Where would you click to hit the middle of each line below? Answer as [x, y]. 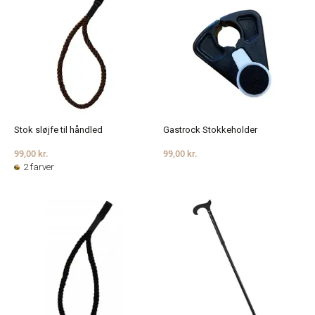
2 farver [39, 167]
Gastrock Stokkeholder [210, 130]
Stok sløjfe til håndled [58, 130]
